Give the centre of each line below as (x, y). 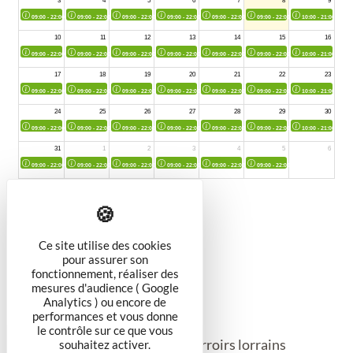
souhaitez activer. (105, 344)
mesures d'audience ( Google (105, 288)
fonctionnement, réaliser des (105, 273)
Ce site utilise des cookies (105, 245)
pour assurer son (105, 259)
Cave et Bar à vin (62, 303)
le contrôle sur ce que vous (105, 330)
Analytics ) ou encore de (105, 302)
